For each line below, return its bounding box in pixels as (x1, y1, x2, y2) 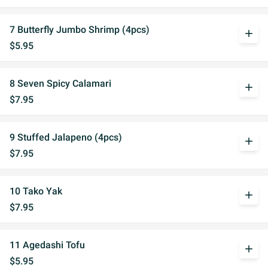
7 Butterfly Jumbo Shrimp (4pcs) (10, 24, 150, 35)
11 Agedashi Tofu (10, 239, 85, 251)
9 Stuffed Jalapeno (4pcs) (10, 132, 122, 143)
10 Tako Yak (10, 185, 62, 197)
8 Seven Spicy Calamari (10, 78, 111, 89)
